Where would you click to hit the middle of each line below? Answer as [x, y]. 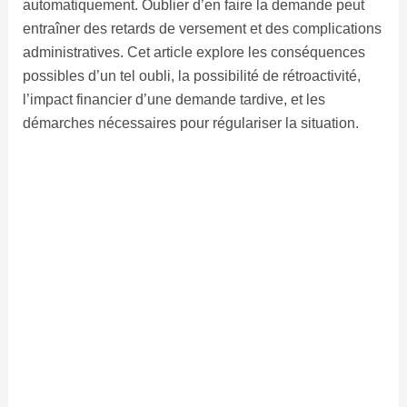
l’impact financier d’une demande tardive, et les [174, 100]
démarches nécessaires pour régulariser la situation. [190, 124]
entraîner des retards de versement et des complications [202, 29]
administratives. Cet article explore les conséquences [194, 53]
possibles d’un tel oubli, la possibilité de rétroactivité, [191, 76]
